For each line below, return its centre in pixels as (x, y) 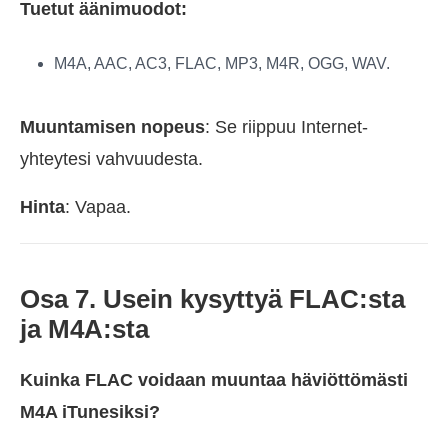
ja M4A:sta (84, 329)
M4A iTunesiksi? (90, 412)
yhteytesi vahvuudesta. (111, 159)
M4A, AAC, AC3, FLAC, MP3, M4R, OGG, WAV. (222, 63)
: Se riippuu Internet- (286, 127)
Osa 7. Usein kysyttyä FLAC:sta (212, 299)
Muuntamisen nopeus (112, 127)
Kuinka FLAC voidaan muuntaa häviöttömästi (214, 380)
